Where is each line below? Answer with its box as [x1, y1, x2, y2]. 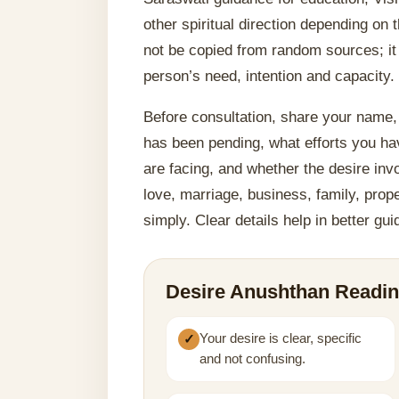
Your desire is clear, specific [199, 331, 362, 346]
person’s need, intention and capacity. [143, 68, 395, 84]
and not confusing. [199, 352, 306, 366]
